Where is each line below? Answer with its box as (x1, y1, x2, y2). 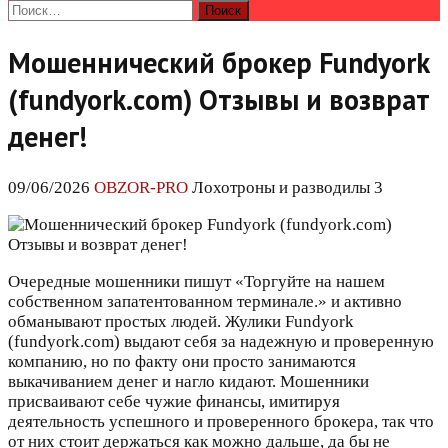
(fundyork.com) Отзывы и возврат (8, 81, 430, 119)
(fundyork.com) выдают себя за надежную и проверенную (8, 332, 434, 352)
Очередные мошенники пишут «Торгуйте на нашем (8, 272, 385, 292)
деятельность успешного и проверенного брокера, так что (8, 412, 434, 432)
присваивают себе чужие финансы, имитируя (8, 392, 340, 412)
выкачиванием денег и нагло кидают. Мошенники (8, 372, 369, 392)
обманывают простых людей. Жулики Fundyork (8, 312, 354, 332)
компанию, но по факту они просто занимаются (8, 352, 356, 372)
